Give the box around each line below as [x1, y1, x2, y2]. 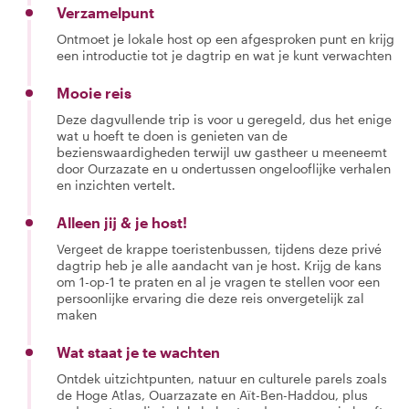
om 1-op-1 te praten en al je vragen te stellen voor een [57, 273, 380, 289]
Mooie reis [57, 83, 131, 101]
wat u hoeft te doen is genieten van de [57, 127, 288, 143]
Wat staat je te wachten [57, 342, 220, 361]
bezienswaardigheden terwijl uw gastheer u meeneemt [57, 143, 387, 160]
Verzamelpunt [57, 3, 154, 21]
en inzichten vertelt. [57, 176, 175, 193]
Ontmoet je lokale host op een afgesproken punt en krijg [57, 30, 394, 47]
